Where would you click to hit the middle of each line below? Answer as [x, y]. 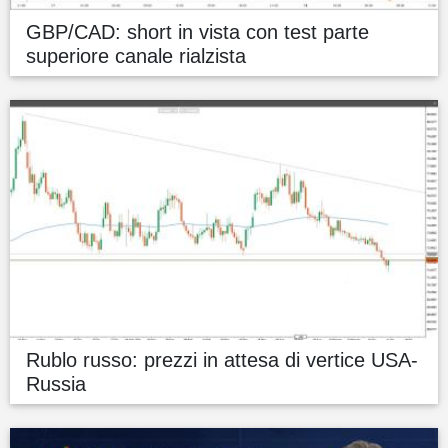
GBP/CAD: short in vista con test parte [197, 32]
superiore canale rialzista [136, 56]
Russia [56, 384]
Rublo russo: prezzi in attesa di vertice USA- [222, 360]
